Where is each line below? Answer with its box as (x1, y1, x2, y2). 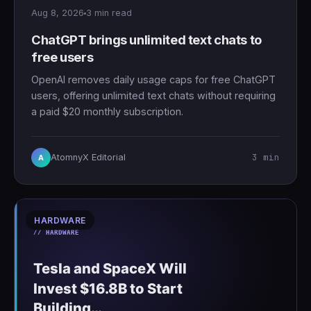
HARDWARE (34, 215, 86, 226)
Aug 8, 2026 (31, 8, 84, 19)
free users (31, 49, 94, 65)
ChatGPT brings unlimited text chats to (31, 32, 262, 48)
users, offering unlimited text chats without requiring (31, 90, 276, 102)
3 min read (86, 8, 132, 19)
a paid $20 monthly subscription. (31, 106, 183, 118)
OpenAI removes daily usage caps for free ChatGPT (31, 74, 276, 86)
